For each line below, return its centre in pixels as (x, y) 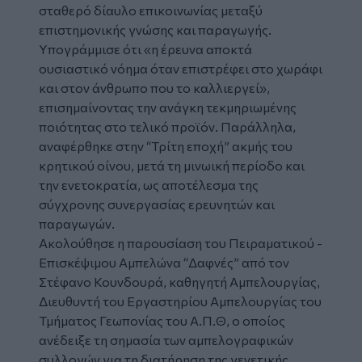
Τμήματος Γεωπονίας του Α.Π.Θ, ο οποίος (162, 320)
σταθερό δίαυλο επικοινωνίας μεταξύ (151, 10)
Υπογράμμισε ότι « (95, 48)
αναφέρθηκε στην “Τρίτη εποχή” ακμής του (166, 145)
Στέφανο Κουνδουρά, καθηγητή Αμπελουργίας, (179, 281)
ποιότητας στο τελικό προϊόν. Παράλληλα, (167, 126)
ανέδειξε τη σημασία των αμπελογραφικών (166, 339)
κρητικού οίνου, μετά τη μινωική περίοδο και (172, 165)
